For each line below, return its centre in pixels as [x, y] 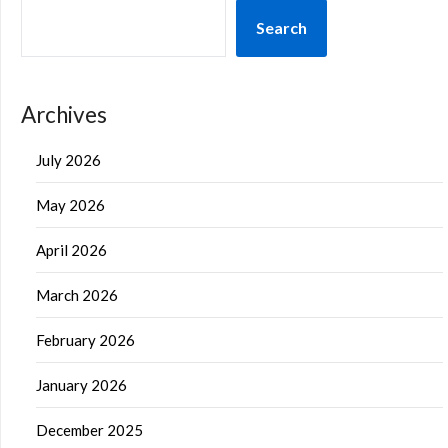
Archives [64, 114]
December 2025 [89, 429]
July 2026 [68, 159]
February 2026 [85, 339]
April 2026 [71, 249]
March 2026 [77, 294]
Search [281, 27]
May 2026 [70, 204]
